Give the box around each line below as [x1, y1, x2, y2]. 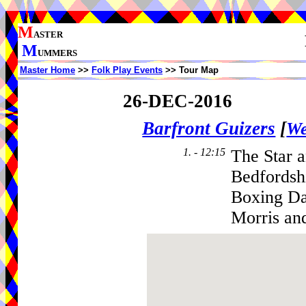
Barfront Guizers [142, 118, 276, 139]
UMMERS [38, 48, 77, 58]
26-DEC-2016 [122, 90, 232, 111]
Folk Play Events [92, 65, 163, 75]
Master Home [20, 65, 75, 75]
